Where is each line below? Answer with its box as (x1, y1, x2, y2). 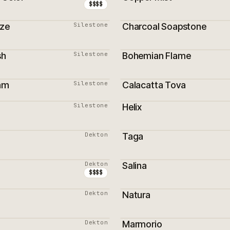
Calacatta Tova (122, 80, 186, 90)
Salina (122, 160, 147, 171)
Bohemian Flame (122, 50, 191, 61)
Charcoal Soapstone (122, 21, 206, 32)
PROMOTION (132, 88, 174, 95)
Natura (122, 189, 150, 200)
